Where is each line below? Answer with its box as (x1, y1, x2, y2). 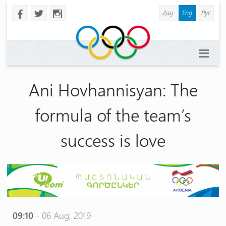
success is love (61, 128, 165, 151)
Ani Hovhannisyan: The (28, 78, 198, 100)
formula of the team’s (35, 103, 191, 126)
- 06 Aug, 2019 (33, 209, 91, 221)
